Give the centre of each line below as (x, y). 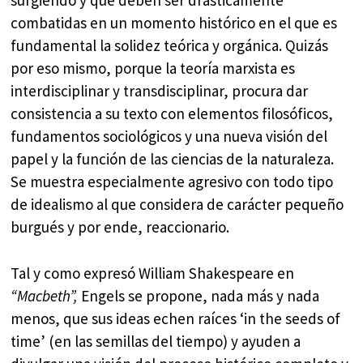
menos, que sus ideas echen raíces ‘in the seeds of (176, 318)
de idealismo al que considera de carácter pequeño (177, 205)
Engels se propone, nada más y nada (199, 295)
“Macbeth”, (45, 295)
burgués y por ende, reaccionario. (120, 227)
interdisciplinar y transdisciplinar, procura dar (160, 91)
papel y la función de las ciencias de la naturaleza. (173, 159)
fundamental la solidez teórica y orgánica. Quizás (170, 46)
